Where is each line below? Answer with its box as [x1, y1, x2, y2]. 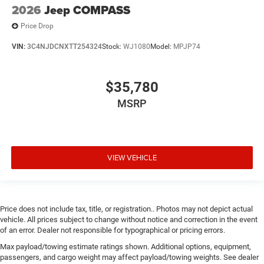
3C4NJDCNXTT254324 [27, 42, 102, 51]
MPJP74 [173, 42, 200, 51]
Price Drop [21, 22, 54, 31]
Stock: [102, 42, 123, 51]
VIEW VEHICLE [107, 151, 157, 163]
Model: [150, 42, 173, 51]
